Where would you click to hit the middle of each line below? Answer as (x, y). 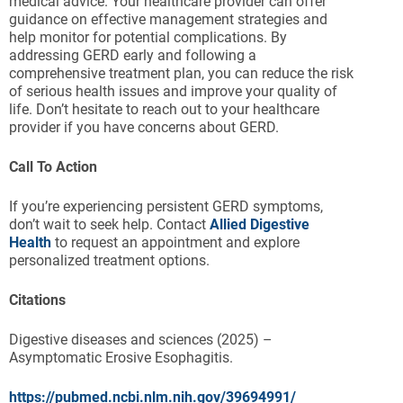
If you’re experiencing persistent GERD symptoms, (166, 206)
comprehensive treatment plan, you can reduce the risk (181, 73)
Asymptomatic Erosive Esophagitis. (121, 358)
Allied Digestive (260, 224)
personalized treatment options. (109, 260)
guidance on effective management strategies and (168, 19)
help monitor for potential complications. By (148, 37)
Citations (37, 300)
